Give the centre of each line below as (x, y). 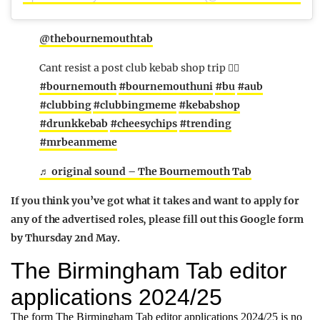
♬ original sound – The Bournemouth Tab (145, 171)
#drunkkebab (74, 123)
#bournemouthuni (166, 86)
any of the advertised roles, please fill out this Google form (157, 219)
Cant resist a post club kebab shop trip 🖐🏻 (139, 67)
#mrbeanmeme (79, 142)
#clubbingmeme (135, 105)
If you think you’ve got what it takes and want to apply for (155, 200)
